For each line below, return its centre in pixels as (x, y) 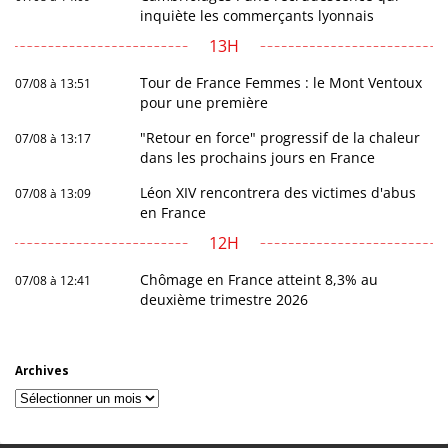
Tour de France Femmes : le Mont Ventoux (281, 83)
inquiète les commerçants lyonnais (257, 16)
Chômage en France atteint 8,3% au (259, 280)
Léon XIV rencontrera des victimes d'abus (278, 193)
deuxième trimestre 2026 (224, 300)
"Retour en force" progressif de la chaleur (280, 138)
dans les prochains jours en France (258, 158)
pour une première (204, 103)
